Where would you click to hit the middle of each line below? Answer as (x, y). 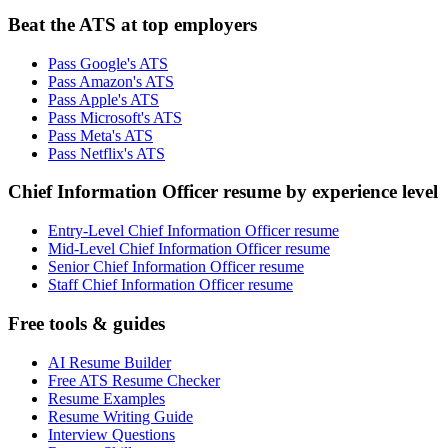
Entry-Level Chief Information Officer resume (193, 231)
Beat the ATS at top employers (132, 25)
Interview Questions (111, 434)
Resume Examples (106, 398)
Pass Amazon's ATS (111, 81)
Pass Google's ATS (108, 63)
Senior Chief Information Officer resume (176, 267)
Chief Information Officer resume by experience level (223, 192)
